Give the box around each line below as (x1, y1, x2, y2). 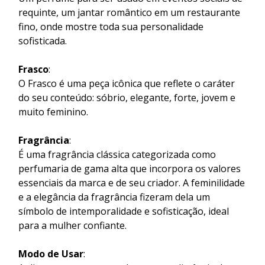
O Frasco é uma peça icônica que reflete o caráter (18, 76, 235, 90)
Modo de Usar (18, 247, 83, 260)
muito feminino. (18, 105, 88, 118)
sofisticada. (18, 34, 67, 47)
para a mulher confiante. (18, 218, 127, 232)
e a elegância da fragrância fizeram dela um (18, 190, 210, 203)
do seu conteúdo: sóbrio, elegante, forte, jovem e (18, 91, 235, 104)
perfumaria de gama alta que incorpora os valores (18, 161, 241, 175)
